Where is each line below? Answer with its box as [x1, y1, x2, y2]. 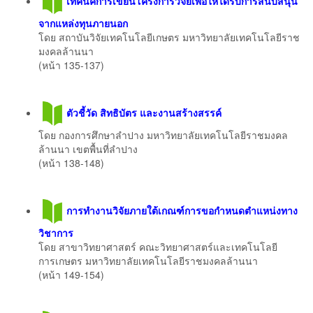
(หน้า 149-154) [38, 267, 104, 282]
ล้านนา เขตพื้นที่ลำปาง [38, 141, 138, 156]
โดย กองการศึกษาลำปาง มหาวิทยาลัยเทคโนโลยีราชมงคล [38, 127, 288, 142]
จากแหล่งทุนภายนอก [38, 15, 128, 30]
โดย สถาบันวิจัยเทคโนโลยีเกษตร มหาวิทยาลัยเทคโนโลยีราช [38, 29, 300, 44]
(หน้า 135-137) [38, 57, 104, 72]
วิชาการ [38, 225, 73, 240]
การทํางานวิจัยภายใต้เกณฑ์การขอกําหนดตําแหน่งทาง [66, 203, 298, 217]
